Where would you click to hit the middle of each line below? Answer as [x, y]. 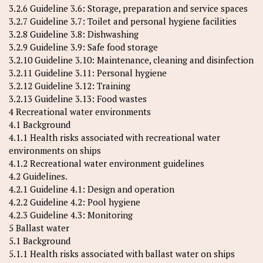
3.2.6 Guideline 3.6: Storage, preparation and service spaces [128, 8]
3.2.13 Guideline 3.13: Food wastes [78, 99]
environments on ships [55, 150]
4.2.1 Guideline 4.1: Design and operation [92, 189]
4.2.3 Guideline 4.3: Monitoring [71, 215]
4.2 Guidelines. [38, 176]
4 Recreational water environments [80, 112]
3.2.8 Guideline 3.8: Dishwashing [74, 34]
